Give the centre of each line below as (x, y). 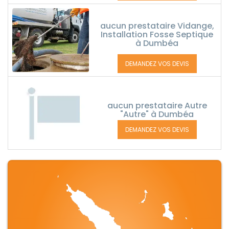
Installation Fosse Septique (157, 35)
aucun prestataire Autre (157, 106)
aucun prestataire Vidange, (157, 26)
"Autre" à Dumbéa (157, 114)
